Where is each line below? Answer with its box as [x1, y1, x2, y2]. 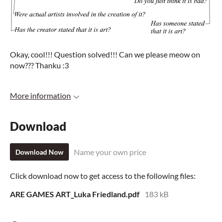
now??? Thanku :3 [10, 60, 69, 70]
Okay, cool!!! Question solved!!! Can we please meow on [10, 49, 200, 59]
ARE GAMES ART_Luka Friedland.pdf [10, 189, 140, 199]
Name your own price [74, 147, 146, 157]
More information [10, 90, 71, 100]
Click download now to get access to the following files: [10, 171, 196, 181]
